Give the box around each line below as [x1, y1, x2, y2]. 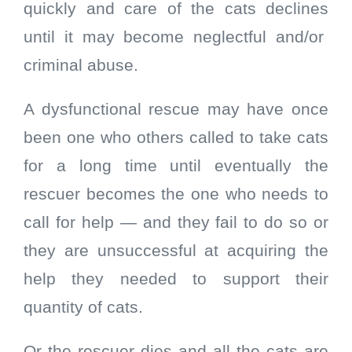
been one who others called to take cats [24, 128, 328, 148]
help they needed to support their [24, 269, 328, 289]
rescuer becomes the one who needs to [24, 185, 328, 204]
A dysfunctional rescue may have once [24, 100, 328, 119]
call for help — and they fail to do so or [24, 213, 328, 233]
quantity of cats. [24, 298, 143, 317]
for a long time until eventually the [24, 156, 328, 176]
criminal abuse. [24, 56, 138, 75]
